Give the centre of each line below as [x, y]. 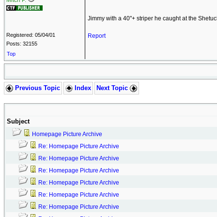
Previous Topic [37, 88]
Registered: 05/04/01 [31, 35]
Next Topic [113, 88]
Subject [18, 121]
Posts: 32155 [22, 44]
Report [97, 36]
